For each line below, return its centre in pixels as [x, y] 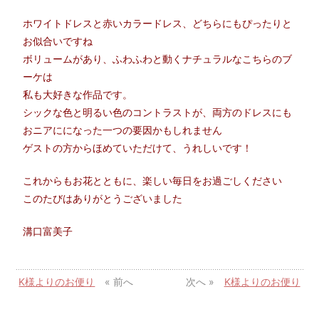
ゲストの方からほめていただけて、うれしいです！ [138, 147]
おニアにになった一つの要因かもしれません [123, 130]
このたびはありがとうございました [103, 198]
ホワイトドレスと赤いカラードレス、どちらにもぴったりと [158, 23]
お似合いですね [58, 41]
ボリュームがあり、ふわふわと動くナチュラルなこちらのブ [158, 58]
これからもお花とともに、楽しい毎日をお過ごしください [153, 180]
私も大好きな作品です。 [78, 94]
